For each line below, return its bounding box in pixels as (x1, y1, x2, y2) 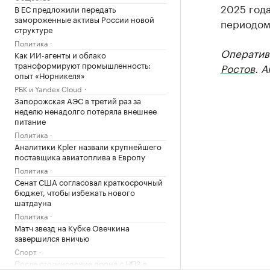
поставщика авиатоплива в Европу (14, 150, 145, 162)
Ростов (220, 60, 255, 75)
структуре (14, 23, 52, 35)
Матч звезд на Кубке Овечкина (14, 221, 130, 233)
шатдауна (14, 196, 51, 208)
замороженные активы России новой (14, 13, 154, 25)
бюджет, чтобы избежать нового (14, 186, 135, 198)
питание (14, 115, 46, 127)
